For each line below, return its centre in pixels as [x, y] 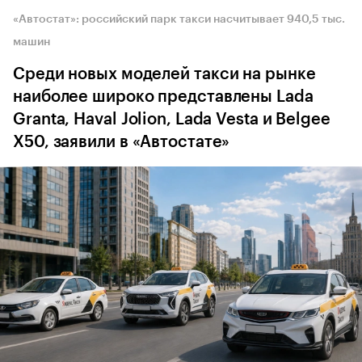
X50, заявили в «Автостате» [122, 142]
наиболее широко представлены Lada [163, 97]
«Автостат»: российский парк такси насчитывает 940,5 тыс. [179, 19]
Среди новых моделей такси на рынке [164, 74]
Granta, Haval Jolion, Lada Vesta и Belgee [172, 119]
